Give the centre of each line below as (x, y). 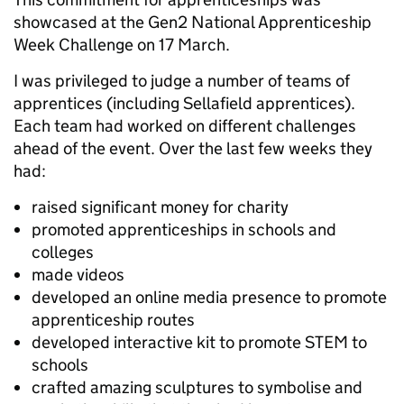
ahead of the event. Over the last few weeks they (193, 148)
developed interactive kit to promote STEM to (199, 342)
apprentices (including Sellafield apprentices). (184, 103)
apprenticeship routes (113, 320)
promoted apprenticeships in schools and (184, 230)
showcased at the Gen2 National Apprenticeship (193, 22)
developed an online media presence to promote (209, 297)
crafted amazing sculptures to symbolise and (197, 387)
